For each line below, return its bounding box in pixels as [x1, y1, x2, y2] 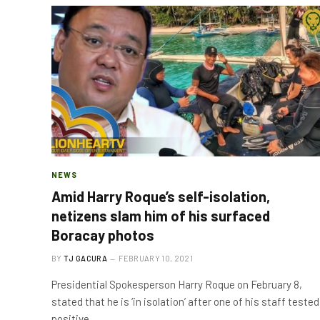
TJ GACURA [64, 254, 107, 263]
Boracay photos [51, 226, 154, 244]
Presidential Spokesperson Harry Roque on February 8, [51, 278, 302, 291]
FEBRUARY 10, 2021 [119, 254, 193, 263]
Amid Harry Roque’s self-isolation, [51, 188, 270, 205]
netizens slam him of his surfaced [51, 207, 270, 224]
